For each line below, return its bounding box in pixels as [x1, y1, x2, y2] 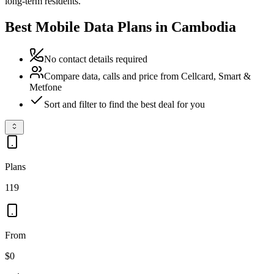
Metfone [29, 81, 62, 92]
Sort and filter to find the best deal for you [44, 98, 205, 109]
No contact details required [44, 53, 147, 64]
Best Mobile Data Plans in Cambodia [5, 18, 236, 35]
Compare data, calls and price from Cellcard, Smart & [44, 70, 251, 81]
